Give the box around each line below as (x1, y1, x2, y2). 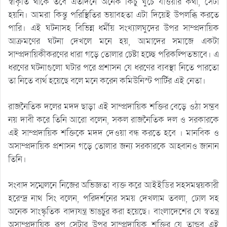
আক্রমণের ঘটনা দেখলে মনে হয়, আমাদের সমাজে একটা (8, 35, 219, 47)
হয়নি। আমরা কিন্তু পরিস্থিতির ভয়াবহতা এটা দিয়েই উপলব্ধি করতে (8, 9, 219, 21)
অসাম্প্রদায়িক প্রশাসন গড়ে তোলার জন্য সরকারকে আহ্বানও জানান (8, 140, 219, 152)
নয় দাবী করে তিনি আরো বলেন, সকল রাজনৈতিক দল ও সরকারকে (8, 113, 219, 126)
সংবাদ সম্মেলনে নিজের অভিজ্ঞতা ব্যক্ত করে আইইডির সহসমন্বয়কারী (8, 179, 219, 191)
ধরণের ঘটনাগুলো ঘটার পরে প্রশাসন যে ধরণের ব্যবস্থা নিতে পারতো (8, 61, 219, 73)
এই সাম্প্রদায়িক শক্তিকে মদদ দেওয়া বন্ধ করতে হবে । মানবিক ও (8, 127, 219, 139)
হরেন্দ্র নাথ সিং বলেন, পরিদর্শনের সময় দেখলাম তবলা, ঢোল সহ (8, 192, 219, 204)
